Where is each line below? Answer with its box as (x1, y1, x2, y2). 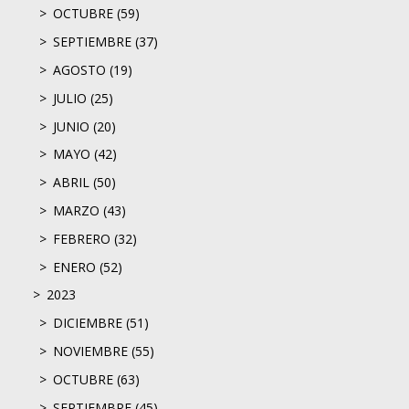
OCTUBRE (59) (53, 5, 140, 23)
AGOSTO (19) (53, 60, 132, 79)
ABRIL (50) (53, 173, 116, 192)
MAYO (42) (53, 145, 117, 163)
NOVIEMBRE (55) (53, 341, 154, 360)
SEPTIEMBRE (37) (53, 33, 158, 51)
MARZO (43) (53, 201, 126, 219)
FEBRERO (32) (53, 229, 137, 247)
